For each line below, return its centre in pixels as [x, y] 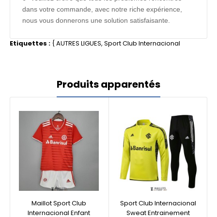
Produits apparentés [108, 84]
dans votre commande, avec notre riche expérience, [102, 9]
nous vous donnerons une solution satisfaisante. [97, 20]
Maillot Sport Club [59, 203]
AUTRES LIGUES [79, 43]
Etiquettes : [30, 43]
